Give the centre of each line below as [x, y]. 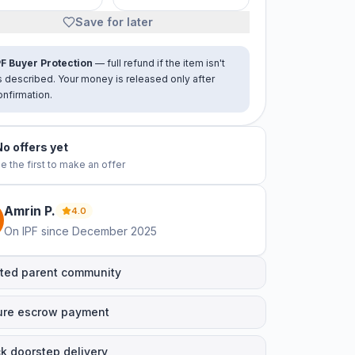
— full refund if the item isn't [159, 63]
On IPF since [36, 231]
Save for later [114, 22]
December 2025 [115, 231]
